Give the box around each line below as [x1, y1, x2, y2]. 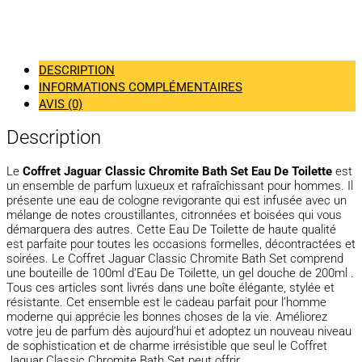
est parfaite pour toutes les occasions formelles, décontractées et [6, 236, 356, 251]
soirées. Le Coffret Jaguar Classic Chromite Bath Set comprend [6, 250, 343, 266]
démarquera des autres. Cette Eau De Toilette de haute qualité [6, 221, 336, 237]
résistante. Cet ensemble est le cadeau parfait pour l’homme [6, 294, 326, 309]
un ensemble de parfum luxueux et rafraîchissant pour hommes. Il [6, 178, 353, 193]
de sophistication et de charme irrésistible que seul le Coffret [6, 338, 327, 353]
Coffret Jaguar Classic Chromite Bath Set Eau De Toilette [23, 163, 332, 179]
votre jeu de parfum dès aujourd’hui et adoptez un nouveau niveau [6, 323, 351, 339]
